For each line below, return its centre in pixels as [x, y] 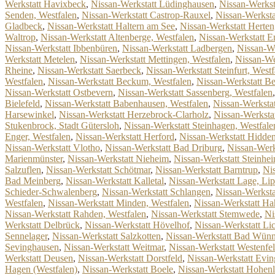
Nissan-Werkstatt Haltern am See [111, 26]
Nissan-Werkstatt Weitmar [114, 247]
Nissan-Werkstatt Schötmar [98, 170]
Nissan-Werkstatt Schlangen [156, 192]
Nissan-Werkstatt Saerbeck [89, 70]
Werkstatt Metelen [40, 59]
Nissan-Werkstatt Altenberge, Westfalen [117, 37]
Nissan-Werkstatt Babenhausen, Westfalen [126, 103]
